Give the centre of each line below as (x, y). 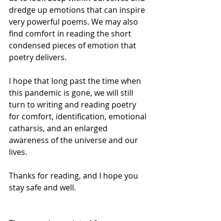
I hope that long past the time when (76, 81)
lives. (18, 152)
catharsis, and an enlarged (59, 128)
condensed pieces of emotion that (74, 45)
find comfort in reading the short (71, 34)
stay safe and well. (42, 187)
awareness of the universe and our (74, 140)
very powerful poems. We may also (74, 22)
